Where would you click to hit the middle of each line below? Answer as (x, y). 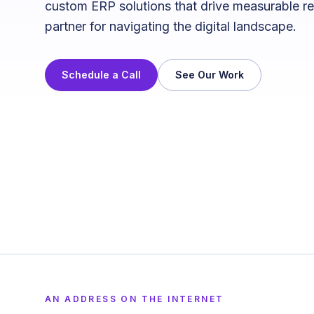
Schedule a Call (101, 75)
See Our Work (210, 75)
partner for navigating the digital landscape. (171, 26)
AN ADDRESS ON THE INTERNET (135, 299)
